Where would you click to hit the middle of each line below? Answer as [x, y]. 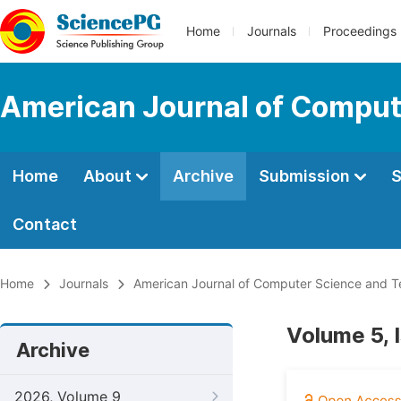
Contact [45, 224]
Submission [306, 176]
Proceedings [360, 31]
